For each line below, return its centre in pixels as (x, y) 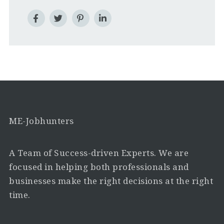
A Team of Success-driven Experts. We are (99, 153)
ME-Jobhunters (41, 121)
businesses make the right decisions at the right (111, 181)
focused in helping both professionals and (99, 167)
